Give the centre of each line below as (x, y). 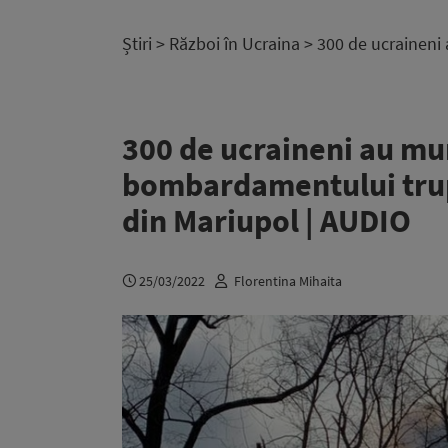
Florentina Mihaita (288, 280)
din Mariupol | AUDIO (266, 221)
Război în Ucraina (234, 43)
